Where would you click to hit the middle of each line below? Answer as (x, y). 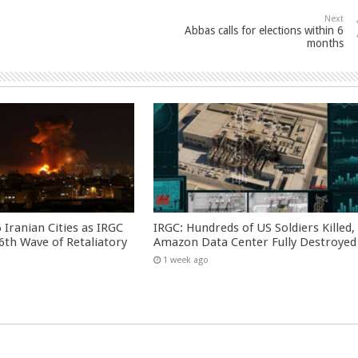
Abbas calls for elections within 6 (264, 30)
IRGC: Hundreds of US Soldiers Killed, (255, 227)
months (325, 43)
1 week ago (186, 260)
